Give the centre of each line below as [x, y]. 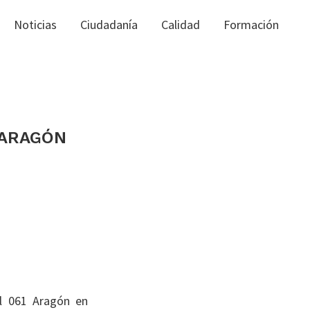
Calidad [181, 25]
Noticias [35, 25]
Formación [251, 25]
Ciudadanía [109, 25]
